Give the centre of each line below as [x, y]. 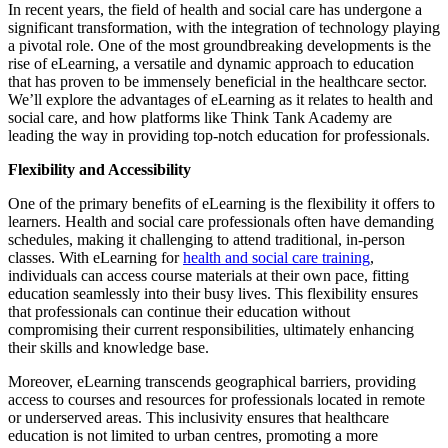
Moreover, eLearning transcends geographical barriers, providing [212, 382]
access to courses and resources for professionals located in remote [216, 400]
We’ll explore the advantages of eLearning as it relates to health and [220, 100]
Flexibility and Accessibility [99, 170]
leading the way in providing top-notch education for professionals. [219, 136]
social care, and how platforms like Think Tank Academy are [200, 118]
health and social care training [276, 258]
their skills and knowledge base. [108, 348]
